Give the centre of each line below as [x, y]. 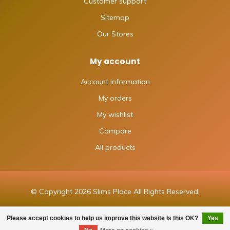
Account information [115, 82]
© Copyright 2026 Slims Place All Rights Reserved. [115, 192]
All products [115, 148]
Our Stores [115, 34]
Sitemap [115, 18]
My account [115, 62]
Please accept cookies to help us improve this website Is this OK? [103, 218]
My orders [115, 98]
